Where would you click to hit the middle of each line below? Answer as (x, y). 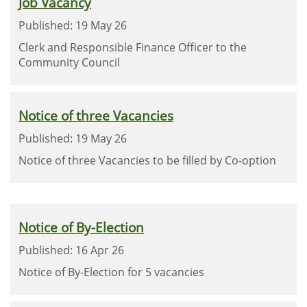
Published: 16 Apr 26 (71, 250)
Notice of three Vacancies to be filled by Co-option (147, 160)
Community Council (69, 62)
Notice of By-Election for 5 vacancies (111, 272)
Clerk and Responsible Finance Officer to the (133, 47)
